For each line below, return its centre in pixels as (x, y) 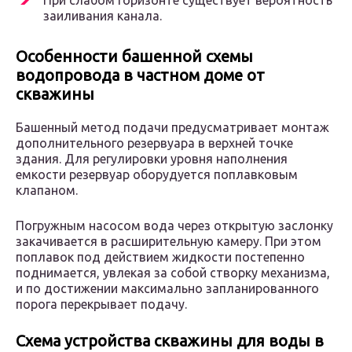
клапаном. (47, 191)
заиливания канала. (103, 16)
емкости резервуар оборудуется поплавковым (157, 175)
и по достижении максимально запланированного (167, 289)
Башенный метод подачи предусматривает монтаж (172, 128)
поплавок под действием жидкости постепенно (160, 257)
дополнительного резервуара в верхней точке (154, 143)
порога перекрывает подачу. (101, 304)
